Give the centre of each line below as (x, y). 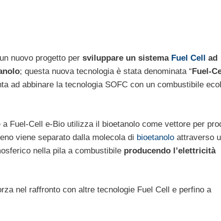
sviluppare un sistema (127, 58)
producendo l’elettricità (170, 150)
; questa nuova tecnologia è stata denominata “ (106, 72)
